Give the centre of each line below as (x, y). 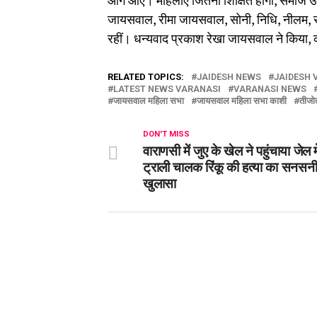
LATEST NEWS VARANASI (167, 89)
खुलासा (160, 182)
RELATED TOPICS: (146, 77)
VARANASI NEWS (270, 89)
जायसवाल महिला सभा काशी (242, 101)
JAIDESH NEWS (229, 77)
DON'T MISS (166, 134)
